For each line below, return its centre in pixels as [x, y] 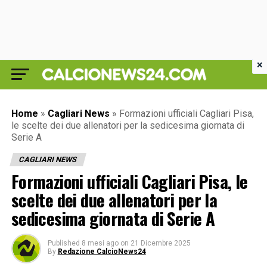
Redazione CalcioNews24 [102, 252]
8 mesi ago [100, 243]
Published [63, 243]
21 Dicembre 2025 [160, 243]
